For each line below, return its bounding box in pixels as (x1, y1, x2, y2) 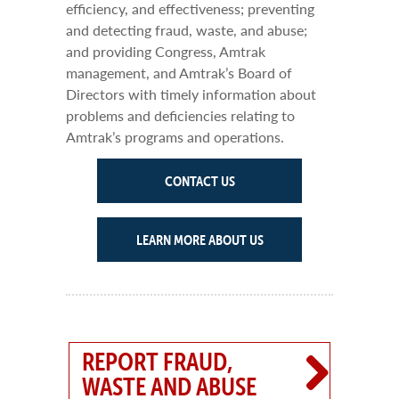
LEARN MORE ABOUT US (135, 231, 264, 248)
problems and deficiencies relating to (66, 105, 295, 126)
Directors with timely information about (66, 84, 316, 104)
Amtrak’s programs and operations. (66, 126, 284, 147)
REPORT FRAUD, (82, 346, 233, 377)
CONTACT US (164, 172, 235, 190)
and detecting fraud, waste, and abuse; (66, 20, 307, 40)
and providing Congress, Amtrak (66, 41, 265, 61)
